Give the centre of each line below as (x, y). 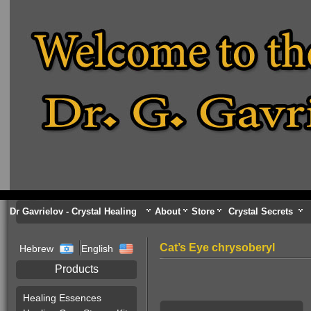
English (97, 249)
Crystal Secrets (261, 211)
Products (76, 269)
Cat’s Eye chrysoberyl (217, 247)
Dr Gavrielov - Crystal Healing (73, 211)
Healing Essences (62, 298)
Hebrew (38, 249)
